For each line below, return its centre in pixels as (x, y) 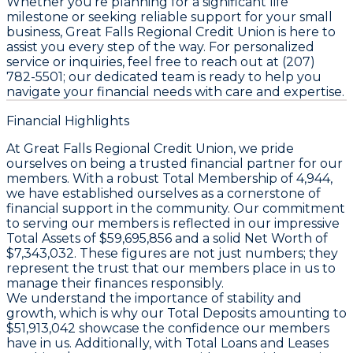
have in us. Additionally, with (96, 343)
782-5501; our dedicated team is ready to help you (164, 76)
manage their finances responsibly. (115, 283)
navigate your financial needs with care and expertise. (175, 91)
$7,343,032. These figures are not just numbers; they (172, 253)
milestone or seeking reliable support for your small (169, 17)
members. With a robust (84, 178)
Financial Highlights (68, 121)
